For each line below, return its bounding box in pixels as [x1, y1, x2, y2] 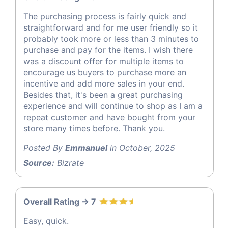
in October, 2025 [107, 142, 175, 153]
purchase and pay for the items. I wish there [23, 45, 193, 55]
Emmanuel [65, 142, 107, 153]
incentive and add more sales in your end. [23, 78, 184, 89]
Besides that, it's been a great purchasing [23, 90, 183, 100]
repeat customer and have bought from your [23, 112, 195, 123]
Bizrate [54, 158, 84, 168]
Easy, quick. [23, 216, 69, 226]
